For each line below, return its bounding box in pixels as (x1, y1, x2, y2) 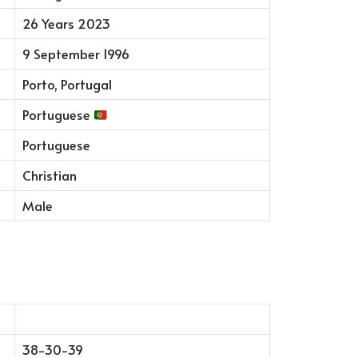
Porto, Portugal (22, 75, 112, 94)
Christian (22, 166, 77, 185)
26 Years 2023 (22, 14, 110, 34)
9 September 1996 (22, 45, 129, 64)
